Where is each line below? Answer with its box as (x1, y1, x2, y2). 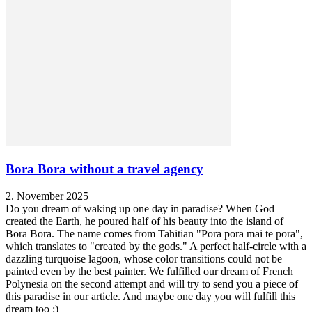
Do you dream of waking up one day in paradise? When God (6, 202, 274, 214)
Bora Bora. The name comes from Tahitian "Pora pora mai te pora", (6, 227, 303, 240)
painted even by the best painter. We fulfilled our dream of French (6, 265, 293, 277)
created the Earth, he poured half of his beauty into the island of (6, 214, 283, 227)
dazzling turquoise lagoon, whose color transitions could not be (6, 252, 282, 265)
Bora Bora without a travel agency (6, 161, 203, 176)
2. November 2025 (6, 189, 88, 202)
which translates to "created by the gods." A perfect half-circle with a (6, 240, 306, 252)
